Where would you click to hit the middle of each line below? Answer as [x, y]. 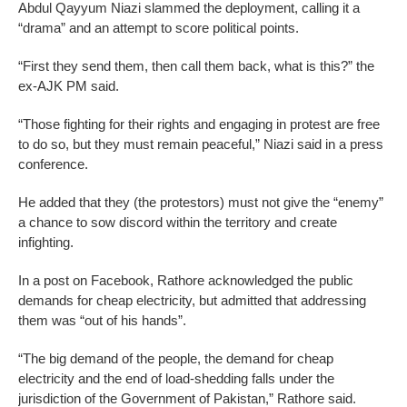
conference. [53, 164]
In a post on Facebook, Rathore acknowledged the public [186, 281]
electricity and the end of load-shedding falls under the [176, 379]
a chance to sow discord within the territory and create [178, 223]
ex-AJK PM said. [69, 86]
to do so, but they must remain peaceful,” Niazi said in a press [201, 144]
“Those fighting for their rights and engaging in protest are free [199, 124]
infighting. [46, 243]
